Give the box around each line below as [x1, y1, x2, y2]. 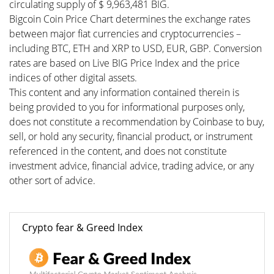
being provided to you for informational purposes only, [9, 100, 245, 114]
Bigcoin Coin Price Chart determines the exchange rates [9, 12, 250, 26]
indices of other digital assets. [9, 71, 137, 84]
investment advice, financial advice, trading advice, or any [9, 159, 254, 172]
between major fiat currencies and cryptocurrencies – [9, 27, 241, 40]
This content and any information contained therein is [9, 86, 239, 99]
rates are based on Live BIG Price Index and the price [9, 56, 240, 70]
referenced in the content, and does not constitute [9, 144, 227, 158]
